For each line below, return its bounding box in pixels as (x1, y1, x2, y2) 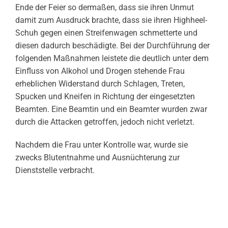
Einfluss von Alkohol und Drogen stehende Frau (15, 66, 185, 76)
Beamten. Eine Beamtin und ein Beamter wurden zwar (15, 104, 207, 115)
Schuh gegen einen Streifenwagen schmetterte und (15, 28, 197, 38)
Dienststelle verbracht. (15, 165, 95, 176)
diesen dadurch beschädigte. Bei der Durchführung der (15, 41, 210, 51)
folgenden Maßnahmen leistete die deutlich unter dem (15, 53, 209, 64)
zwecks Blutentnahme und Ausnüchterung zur (15, 153, 180, 163)
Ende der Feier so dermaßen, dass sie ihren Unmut (15, 3, 194, 13)
